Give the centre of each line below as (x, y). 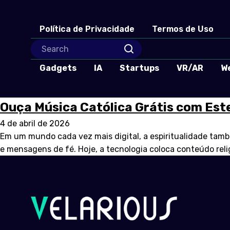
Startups (139, 68)
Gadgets (58, 68)
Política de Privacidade (87, 29)
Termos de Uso (183, 29)
